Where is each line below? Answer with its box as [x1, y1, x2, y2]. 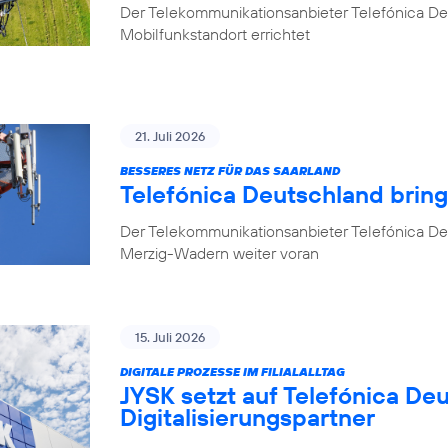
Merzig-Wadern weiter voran [120, 243, 319, 263]
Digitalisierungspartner [120, 401, 375, 432]
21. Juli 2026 [135, 128, 205, 144]
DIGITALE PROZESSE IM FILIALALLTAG [120, 363, 345, 379]
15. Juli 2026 [135, 328, 205, 345]
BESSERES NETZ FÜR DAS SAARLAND [120, 163, 340, 178]
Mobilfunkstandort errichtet [120, 24, 310, 45]
